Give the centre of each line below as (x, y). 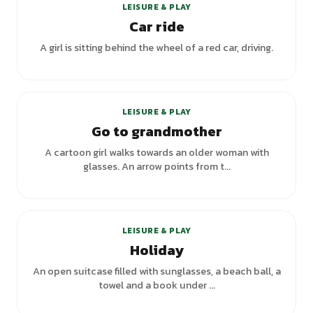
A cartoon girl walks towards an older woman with (156, 152)
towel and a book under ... (156, 285)
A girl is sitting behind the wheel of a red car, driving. (156, 48)
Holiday (156, 250)
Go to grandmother (156, 131)
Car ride (156, 27)
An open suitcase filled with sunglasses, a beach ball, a (156, 271)
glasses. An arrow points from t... (156, 166)
